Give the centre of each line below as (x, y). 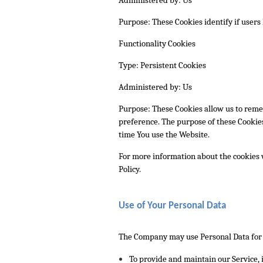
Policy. (130, 169)
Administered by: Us (155, 87)
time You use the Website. (164, 134)
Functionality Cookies (157, 43)
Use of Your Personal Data (172, 206)
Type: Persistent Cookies (162, 65)
